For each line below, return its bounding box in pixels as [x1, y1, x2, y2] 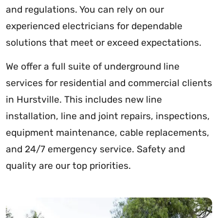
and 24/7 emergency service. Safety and [6, 143, 185, 155]
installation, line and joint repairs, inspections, [6, 110, 210, 122]
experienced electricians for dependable [6, 20, 182, 32]
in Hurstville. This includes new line [6, 93, 162, 105]
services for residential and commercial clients [6, 77, 212, 89]
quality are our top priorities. [6, 160, 131, 171]
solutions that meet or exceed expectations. [6, 36, 201, 48]
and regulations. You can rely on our [6, 3, 164, 15]
